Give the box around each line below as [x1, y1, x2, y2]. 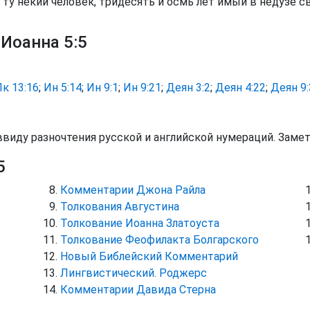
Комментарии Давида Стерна [60, 283, 217, 296]
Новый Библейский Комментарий [60, 250, 239, 263]
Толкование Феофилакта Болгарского [60, 233, 259, 246]
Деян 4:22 [215, 81, 266, 94]
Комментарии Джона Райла [60, 183, 206, 197]
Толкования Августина [60, 200, 180, 213]
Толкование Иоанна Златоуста [60, 217, 220, 230]
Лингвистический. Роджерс [60, 266, 208, 280]
